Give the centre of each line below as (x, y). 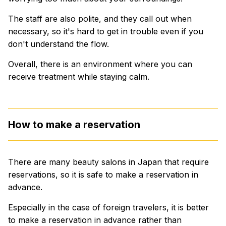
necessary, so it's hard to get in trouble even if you (106, 31)
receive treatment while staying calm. (79, 76)
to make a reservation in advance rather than (95, 220)
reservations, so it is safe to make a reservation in (103, 174)
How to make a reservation (74, 124)
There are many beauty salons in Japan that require (108, 162)
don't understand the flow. (59, 44)
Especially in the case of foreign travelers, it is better (108, 207)
